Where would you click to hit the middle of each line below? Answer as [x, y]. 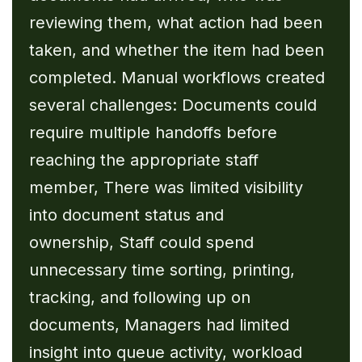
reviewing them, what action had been [175, 22]
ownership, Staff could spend [141, 242]
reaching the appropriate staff [143, 160]
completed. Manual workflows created [177, 77]
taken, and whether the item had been [176, 50]
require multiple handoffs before [153, 132]
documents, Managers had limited [159, 324]
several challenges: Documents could [173, 105]
